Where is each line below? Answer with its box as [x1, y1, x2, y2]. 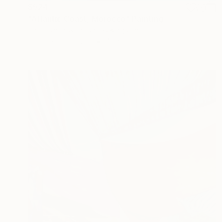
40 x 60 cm [106, 36, 143, 45]
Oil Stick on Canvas [28, 36, 91, 45]
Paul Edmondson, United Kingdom [28, 25, 139, 34]
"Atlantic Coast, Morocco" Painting [28, 13, 164, 24]
